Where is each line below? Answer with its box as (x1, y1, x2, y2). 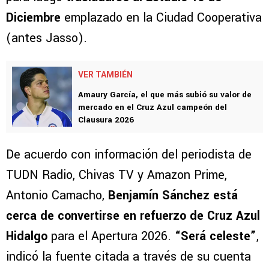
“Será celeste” (175, 228, 256, 246)
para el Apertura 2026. (47, 228, 175, 246)
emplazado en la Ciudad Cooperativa (61, 9, 262, 27)
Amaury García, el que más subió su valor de (78, 89, 252, 101)
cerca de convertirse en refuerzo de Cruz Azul (6, 207, 260, 225)
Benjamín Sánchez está (108, 187, 238, 205)
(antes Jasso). (6, 29, 87, 47)
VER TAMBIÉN (78, 70, 133, 80)
